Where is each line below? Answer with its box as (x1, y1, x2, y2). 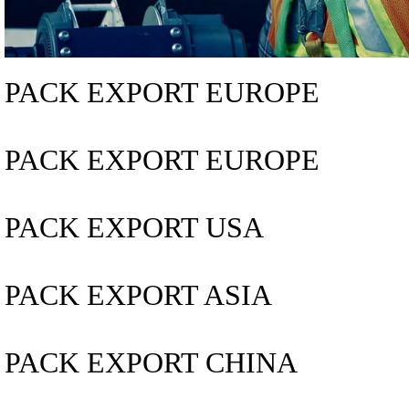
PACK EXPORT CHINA (5, 347, 298, 379)
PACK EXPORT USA (5, 212, 264, 244)
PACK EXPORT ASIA (5, 279, 272, 311)
